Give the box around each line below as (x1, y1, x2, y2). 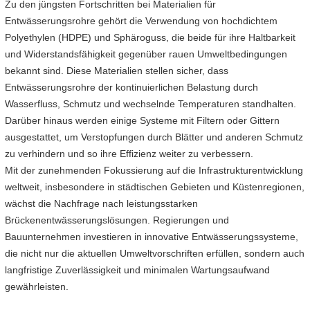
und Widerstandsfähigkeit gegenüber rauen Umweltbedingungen (5, 48, 287, 60)
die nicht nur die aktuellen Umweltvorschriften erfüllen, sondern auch (5, 247, 304, 259)
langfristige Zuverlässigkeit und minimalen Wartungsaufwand (5, 264, 270, 275)
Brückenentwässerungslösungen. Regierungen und (5, 214, 229, 226)
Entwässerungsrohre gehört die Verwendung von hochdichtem (5, 15, 277, 26)
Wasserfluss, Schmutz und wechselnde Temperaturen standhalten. (5, 98, 296, 109)
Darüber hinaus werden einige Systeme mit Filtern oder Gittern (5, 114, 280, 126)
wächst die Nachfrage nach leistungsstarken (5, 197, 198, 209)
